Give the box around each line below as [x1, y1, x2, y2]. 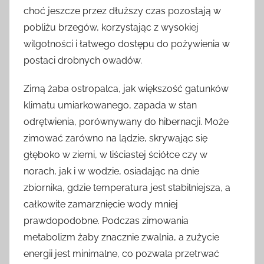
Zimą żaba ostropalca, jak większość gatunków [24, 82, 229, 94]
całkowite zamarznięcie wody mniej [24, 198, 178, 210]
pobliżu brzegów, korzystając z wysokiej [24, 21, 199, 33]
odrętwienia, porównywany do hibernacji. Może [24, 115, 229, 127]
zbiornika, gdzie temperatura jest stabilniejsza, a [24, 181, 230, 193]
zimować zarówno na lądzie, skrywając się [24, 132, 207, 144]
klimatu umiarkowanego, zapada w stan [24, 99, 197, 111]
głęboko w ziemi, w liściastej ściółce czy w [24, 148, 207, 160]
